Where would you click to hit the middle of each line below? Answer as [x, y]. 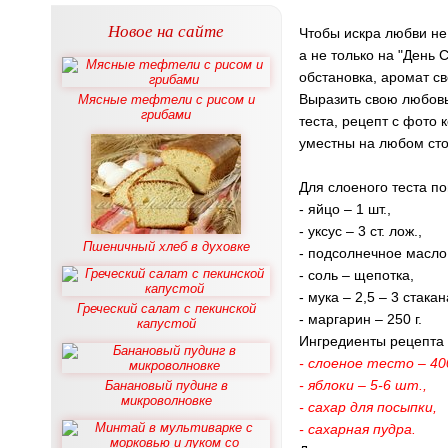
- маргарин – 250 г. [360, 319]
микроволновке [166, 400]
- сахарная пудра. [357, 429]
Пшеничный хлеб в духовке [166, 246]
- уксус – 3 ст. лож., [360, 231]
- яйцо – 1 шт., [345, 209]
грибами [166, 114]
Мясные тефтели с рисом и [166, 99]
